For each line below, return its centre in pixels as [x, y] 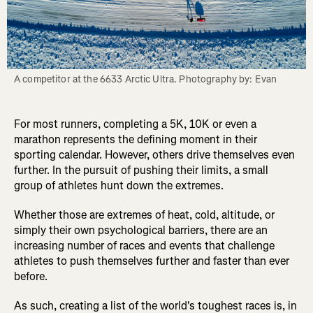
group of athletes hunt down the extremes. [119, 186]
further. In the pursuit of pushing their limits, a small [141, 170]
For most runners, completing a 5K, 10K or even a [135, 124]
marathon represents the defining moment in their [136, 140]
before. [31, 277]
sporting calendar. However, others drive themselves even [154, 155]
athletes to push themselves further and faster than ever [152, 261]
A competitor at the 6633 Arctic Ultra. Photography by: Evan [146, 80]
